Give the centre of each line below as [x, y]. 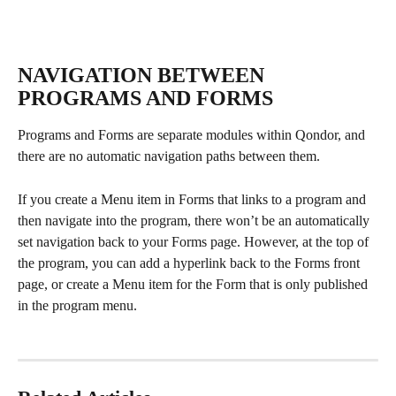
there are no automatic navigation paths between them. [171, 156]
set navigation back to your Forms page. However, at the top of [195, 241]
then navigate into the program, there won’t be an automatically [195, 220]
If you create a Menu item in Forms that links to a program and [194, 199]
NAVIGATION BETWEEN [144, 76]
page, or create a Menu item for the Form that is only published [194, 284]
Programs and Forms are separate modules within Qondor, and [193, 135]
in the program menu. [77, 305]
